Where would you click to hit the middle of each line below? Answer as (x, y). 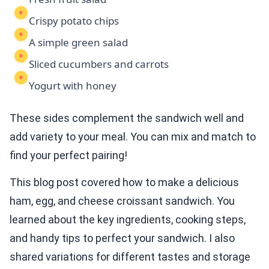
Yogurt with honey (73, 86)
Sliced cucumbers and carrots (99, 64)
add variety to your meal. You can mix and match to (133, 137)
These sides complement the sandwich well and (127, 118)
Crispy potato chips (74, 21)
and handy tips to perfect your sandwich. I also (122, 238)
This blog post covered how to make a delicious (124, 183)
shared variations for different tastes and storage (130, 257)
